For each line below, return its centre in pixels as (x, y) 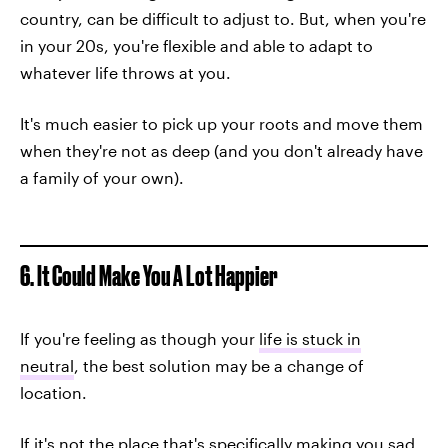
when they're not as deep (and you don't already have (221, 151)
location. (53, 393)
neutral (47, 366)
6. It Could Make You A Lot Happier (149, 276)
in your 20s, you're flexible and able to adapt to (196, 46)
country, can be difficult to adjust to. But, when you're (223, 19)
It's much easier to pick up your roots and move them (221, 124)
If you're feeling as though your (139, 339)
